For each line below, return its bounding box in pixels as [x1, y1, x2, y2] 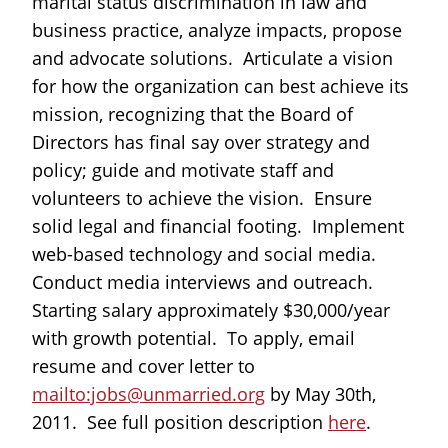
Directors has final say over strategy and [32, 130, 370, 154]
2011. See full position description [32, 410, 328, 434]
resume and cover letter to [32, 354, 255, 378]
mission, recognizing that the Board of [32, 102, 353, 126]
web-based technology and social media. [32, 242, 381, 266]
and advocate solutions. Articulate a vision [32, 46, 393, 70]
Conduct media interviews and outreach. [32, 270, 378, 294]
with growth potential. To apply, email [32, 326, 355, 350]
